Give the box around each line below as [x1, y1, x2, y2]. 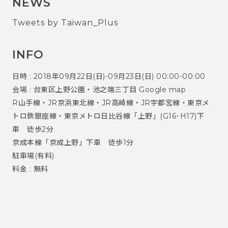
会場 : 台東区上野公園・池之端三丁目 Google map [12, 85, 186, 95]
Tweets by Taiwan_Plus [12, 18, 118, 28]
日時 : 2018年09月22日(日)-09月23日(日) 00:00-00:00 [12, 72, 206, 81]
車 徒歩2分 [12, 125, 53, 134]
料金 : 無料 [12, 164, 48, 174]
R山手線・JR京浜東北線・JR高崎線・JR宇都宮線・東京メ [12, 98, 210, 108]
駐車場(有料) [12, 151, 54, 161]
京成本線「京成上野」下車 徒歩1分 [12, 138, 134, 148]
